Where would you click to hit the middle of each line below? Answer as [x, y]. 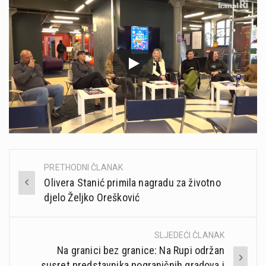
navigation [48, 195]
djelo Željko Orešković [92, 197]
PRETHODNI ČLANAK [83, 167]
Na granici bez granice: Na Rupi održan [141, 250]
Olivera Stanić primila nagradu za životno [132, 182]
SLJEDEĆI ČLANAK [189, 235]
